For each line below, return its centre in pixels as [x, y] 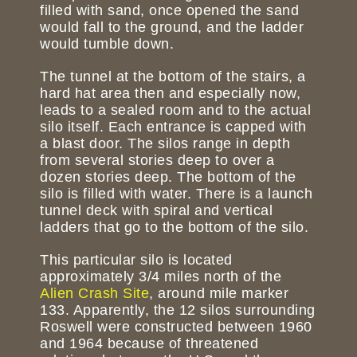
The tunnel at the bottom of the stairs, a [173, 77]
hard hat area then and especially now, [170, 94]
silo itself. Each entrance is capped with [173, 127]
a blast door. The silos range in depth [165, 144]
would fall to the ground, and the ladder [172, 27]
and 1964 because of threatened [149, 344]
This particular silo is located [136, 260]
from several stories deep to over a [157, 161]
